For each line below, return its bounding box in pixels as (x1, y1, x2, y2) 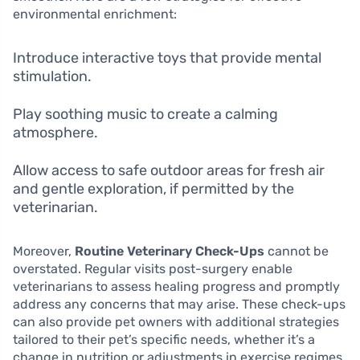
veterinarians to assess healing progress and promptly (13, 279, 340, 295)
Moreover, (13, 243, 75, 260)
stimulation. (13, 67, 92, 86)
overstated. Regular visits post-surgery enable (13, 261, 292, 277)
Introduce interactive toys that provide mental (13, 49, 321, 67)
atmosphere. (13, 124, 98, 142)
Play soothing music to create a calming (13, 105, 278, 124)
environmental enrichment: (13, 6, 177, 22)
